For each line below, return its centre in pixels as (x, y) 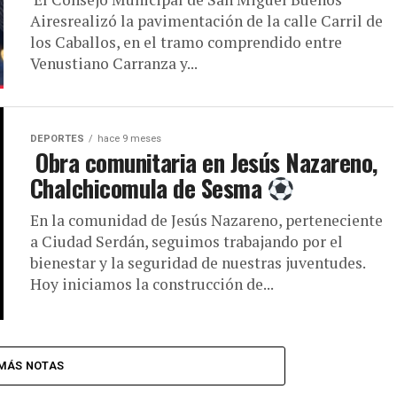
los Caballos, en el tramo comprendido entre (186, 43)
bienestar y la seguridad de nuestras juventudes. (198, 263)
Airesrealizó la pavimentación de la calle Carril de (206, 21)
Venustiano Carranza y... (114, 64)
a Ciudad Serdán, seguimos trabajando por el (187, 242)
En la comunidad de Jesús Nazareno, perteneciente (206, 221)
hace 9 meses (129, 139)
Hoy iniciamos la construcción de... (152, 284)
